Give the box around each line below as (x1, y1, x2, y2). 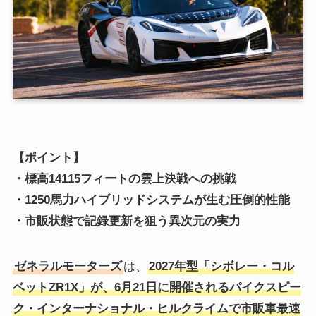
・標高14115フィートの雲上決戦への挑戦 (12, 172, 236, 186)
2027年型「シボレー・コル (148, 260, 294, 274)
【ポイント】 (12, 151, 85, 165)
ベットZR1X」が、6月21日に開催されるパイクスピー (12, 281, 301, 295)
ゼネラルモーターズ (13, 260, 122, 274)
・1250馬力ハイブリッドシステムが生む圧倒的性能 (12, 193, 290, 207)
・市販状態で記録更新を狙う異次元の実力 (12, 214, 241, 229)
